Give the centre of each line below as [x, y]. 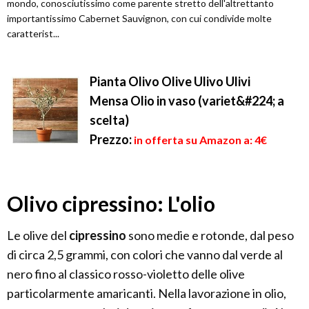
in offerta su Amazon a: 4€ [200, 140]
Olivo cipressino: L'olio [111, 204]
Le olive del [38, 236]
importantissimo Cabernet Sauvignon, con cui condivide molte [139, 19]
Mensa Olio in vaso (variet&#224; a [187, 101]
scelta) [109, 120]
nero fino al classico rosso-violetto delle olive [126, 274]
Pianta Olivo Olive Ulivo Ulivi [170, 82]
